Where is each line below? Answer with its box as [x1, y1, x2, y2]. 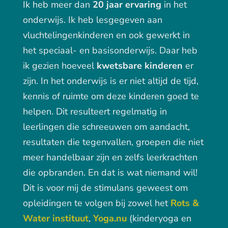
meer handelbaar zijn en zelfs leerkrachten [22, 151, 197, 164]
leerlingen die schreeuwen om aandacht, [22, 121, 190, 133]
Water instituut [22, 212, 89, 225]
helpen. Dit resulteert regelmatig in [22, 105, 167, 118]
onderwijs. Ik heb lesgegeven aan [22, 14, 162, 26]
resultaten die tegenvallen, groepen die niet [22, 136, 204, 149]
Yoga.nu [93, 212, 127, 225]
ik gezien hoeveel [22, 60, 97, 72]
